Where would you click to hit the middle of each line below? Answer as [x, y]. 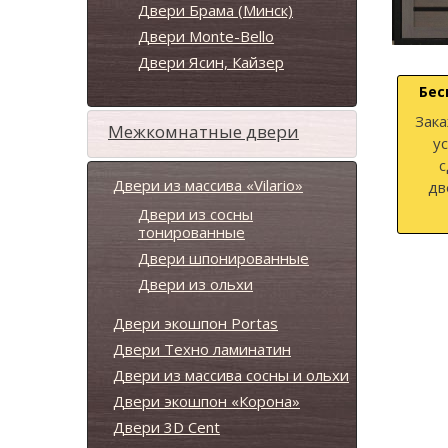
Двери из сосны [195, 214]
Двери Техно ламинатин [202, 349]
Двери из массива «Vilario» [208, 185]
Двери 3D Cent [166, 427]
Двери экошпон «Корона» [206, 401]
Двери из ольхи [195, 284]
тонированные [191, 232]
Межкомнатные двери [203, 131]
